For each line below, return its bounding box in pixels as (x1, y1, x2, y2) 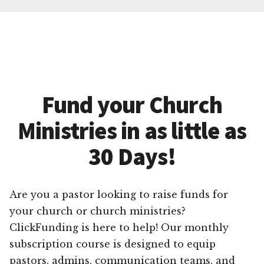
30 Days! (88, 141, 176, 171)
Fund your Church (41, 90, 223, 120)
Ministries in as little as (17, 115, 247, 146)
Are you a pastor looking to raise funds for (9, 188, 228, 200)
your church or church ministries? (9, 204, 186, 217)
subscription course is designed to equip (9, 237, 216, 250)
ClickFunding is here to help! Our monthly (9, 221, 229, 233)
